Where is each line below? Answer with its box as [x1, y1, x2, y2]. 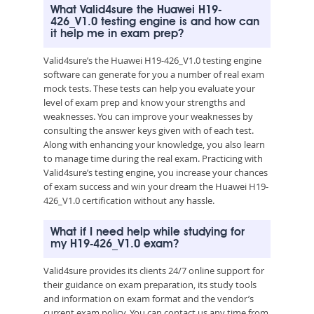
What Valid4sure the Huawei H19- [50, 4, 221, 16]
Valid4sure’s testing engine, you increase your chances [43, 165, 268, 179]
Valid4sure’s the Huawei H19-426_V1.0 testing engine [43, 53, 261, 67]
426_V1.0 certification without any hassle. [43, 193, 214, 207]
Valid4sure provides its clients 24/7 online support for [43, 264, 264, 277]
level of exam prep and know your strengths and [43, 95, 245, 109]
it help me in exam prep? [50, 28, 184, 40]
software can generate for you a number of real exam [43, 67, 264, 81]
